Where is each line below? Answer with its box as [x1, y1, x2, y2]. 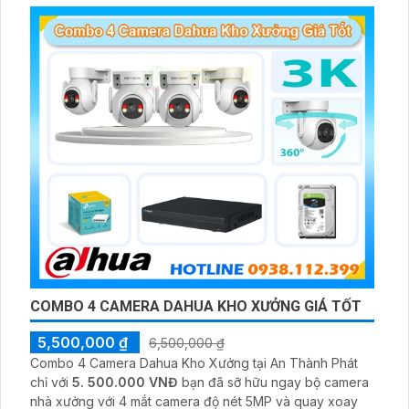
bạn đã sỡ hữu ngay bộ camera [178, 373, 369, 390]
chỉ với [30, 373, 72, 390]
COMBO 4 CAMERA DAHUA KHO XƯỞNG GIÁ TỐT [30, 297, 362, 315]
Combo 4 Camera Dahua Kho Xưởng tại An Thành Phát [30, 354, 358, 371]
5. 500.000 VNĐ [72, 373, 178, 390]
